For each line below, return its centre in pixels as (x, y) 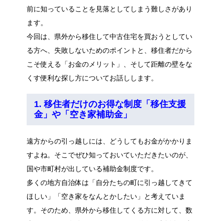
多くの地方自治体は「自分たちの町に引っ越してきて (110, 182)
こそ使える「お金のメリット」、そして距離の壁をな (110, 64)
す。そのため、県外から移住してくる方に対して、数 (110, 210)
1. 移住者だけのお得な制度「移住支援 (110, 104)
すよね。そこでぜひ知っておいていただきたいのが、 (110, 155)
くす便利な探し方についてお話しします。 (92, 78)
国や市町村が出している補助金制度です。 (92, 168)
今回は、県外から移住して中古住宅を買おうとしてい (110, 36)
